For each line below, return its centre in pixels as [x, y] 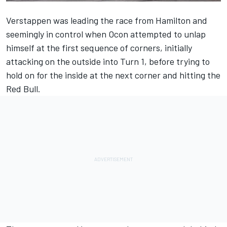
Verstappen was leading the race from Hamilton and [107, 21]
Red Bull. [23, 89]
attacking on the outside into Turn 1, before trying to [108, 62]
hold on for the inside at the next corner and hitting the [113, 75]
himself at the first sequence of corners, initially [99, 48]
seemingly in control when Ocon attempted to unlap [106, 34]
